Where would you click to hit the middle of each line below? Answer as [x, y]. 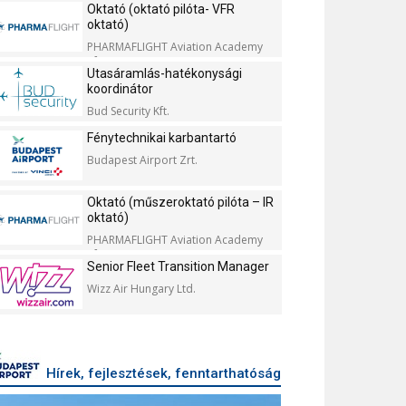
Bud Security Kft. [128, 111]
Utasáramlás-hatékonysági [164, 73]
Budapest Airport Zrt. [142, 160]
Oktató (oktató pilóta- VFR [161, 9]
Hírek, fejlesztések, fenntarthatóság [164, 373]
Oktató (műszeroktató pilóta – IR [180, 202]
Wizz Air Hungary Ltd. [141, 289]
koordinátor [120, 89]
